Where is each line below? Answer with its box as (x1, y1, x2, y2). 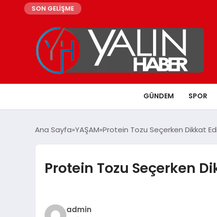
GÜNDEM (143, 91, 174, 101)
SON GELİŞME (31, 4, 74, 13)
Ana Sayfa (35, 124, 72, 135)
